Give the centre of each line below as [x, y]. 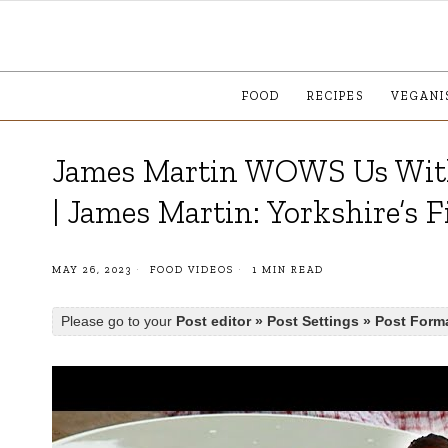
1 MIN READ [286, 269]
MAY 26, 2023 [92, 269]
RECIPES [335, 95]
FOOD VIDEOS [192, 269]
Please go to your [118, 320]
